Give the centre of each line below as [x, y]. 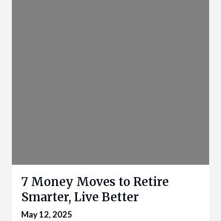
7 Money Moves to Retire [95, 182]
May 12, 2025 [47, 215]
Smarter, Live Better [80, 197]
